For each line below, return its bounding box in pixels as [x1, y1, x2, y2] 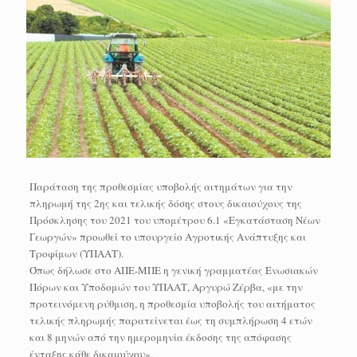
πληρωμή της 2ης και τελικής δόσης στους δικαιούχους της [29, 195, 302, 210]
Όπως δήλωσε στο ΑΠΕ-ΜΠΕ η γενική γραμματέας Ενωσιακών [29, 262, 318, 277]
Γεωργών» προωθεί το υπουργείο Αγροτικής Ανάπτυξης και [29, 229, 306, 244]
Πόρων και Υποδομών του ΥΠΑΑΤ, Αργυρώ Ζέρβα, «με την [29, 279, 303, 294]
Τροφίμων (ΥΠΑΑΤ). [29, 245, 124, 261]
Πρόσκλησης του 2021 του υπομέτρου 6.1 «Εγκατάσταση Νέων [29, 212, 320, 227]
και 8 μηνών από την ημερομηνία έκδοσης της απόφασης [29, 329, 292, 344]
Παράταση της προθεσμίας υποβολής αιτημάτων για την [29, 178, 292, 194]
